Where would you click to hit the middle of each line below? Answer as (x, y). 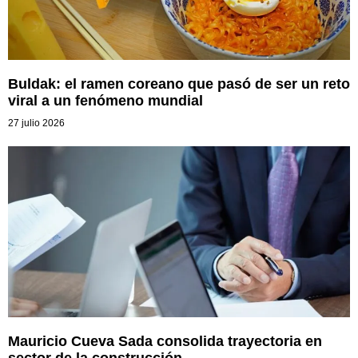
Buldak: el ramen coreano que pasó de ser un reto (179, 84)
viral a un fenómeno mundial (105, 100)
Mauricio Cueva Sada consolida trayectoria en (165, 341)
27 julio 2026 (36, 123)
